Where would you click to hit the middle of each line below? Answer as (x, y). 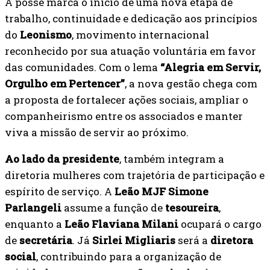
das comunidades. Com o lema (83, 67)
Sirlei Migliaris (134, 240)
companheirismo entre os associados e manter (124, 116)
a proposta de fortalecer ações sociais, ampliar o (127, 99)
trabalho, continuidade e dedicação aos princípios (131, 18)
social (20, 256)
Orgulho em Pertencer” (65, 83)
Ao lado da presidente (62, 159)
